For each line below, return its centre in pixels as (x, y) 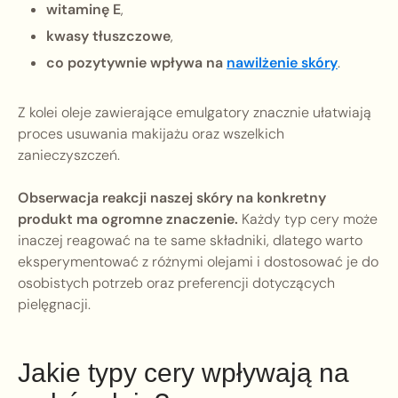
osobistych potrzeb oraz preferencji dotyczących (176, 283)
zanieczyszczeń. (69, 155)
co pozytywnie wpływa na (136, 63)
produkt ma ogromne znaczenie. (128, 219)
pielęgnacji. (54, 305)
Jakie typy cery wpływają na (183, 373)
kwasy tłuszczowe (108, 36)
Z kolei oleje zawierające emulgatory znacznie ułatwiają (195, 113)
